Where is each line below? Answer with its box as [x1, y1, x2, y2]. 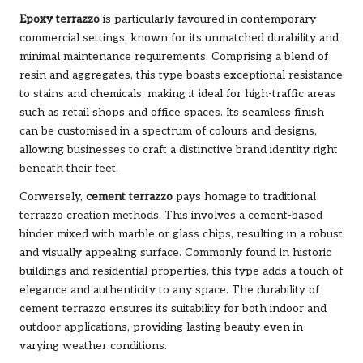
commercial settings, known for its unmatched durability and [19, 32, 339, 45]
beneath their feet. [19, 162, 118, 176]
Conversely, [19, 190, 86, 204]
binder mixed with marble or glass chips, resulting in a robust [19, 228, 343, 241]
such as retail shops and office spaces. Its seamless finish [19, 106, 324, 120]
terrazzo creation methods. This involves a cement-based [19, 209, 322, 223]
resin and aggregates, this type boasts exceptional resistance [19, 69, 343, 83]
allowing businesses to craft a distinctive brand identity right [19, 143, 338, 157]
